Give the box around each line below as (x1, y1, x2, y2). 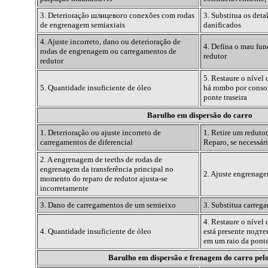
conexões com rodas (127, 11, 194, 20)
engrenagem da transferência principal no (39, 165, 173, 174)
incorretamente (39, 184, 89, 193)
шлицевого (90, 11, 127, 20)
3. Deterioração (39, 11, 91, 20)
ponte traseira (203, 93, 247, 102)
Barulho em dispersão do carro (147, 111, 252, 120)
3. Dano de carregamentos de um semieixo (39, 200, 176, 210)
